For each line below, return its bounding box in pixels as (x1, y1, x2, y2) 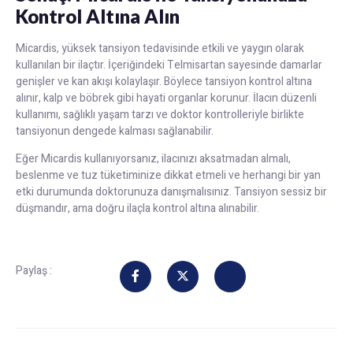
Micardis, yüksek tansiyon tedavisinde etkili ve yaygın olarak (16, 39, 304, 57)
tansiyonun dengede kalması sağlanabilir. (16, 122, 214, 139)
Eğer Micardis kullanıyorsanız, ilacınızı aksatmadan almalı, (16, 150, 291, 168)
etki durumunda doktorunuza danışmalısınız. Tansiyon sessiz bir (16, 184, 327, 201)
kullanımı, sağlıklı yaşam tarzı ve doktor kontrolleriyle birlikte (16, 106, 304, 123)
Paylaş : (16, 262, 52, 279)
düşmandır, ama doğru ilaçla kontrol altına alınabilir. (16, 200, 259, 217)
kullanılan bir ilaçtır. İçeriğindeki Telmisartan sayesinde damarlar (16, 56, 322, 73)
